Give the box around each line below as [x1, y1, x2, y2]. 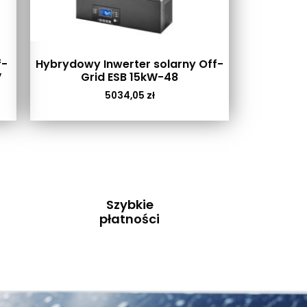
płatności [99, 210, 160, 228]
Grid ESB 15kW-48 [81, 69, 178, 85]
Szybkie [106, 195, 153, 213]
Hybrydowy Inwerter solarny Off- [36, 56, 223, 72]
